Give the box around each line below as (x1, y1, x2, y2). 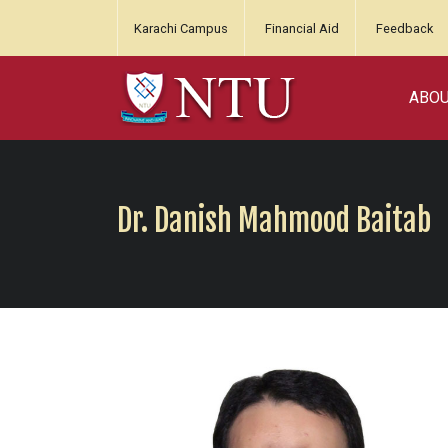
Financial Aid (265, 21, 339, 36)
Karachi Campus (134, 21, 228, 36)
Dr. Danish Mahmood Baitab (117, 201, 431, 239)
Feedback (376, 21, 433, 36)
